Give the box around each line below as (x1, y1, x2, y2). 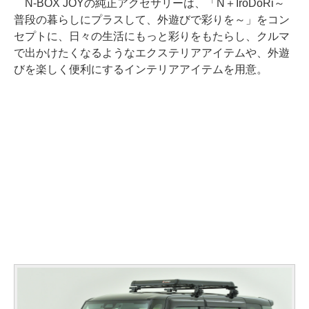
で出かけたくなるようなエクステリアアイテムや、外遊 (14, 46, 290, 59)
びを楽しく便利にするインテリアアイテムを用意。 (14, 63, 268, 75)
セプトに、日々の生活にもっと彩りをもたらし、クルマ (14, 30, 290, 42)
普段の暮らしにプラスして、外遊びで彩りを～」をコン (14, 13, 290, 26)
